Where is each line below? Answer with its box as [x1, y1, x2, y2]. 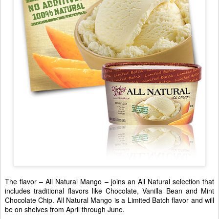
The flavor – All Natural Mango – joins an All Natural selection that [5, 176, 214, 186]
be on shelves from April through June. [5, 204, 125, 214]
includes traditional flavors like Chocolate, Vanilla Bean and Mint [5, 186, 214, 196]
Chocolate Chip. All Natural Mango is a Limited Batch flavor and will [5, 195, 214, 205]
